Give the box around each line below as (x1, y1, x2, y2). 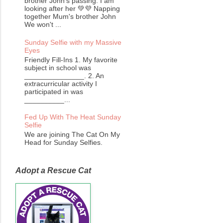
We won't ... (24, 20, 61, 29)
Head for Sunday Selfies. (24, 138, 103, 147)
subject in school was (24, 63, 91, 72)
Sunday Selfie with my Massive (24, 38, 121, 46)
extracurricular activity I (24, 79, 97, 88)
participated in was (24, 87, 83, 96)
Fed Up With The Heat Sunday (24, 113, 121, 121)
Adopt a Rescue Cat (15, 166, 91, 175)
